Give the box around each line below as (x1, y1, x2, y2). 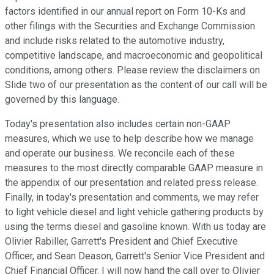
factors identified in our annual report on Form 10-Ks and (5, 5, 245, 17)
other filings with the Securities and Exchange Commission (5, 20, 255, 32)
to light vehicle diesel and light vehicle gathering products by (5, 206, 264, 218)
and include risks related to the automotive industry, (5, 34, 224, 46)
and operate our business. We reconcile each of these (5, 147, 235, 159)
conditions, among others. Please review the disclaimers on (5, 64, 260, 76)
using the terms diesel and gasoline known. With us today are (5, 220, 266, 232)
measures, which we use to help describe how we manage (5, 132, 254, 144)
